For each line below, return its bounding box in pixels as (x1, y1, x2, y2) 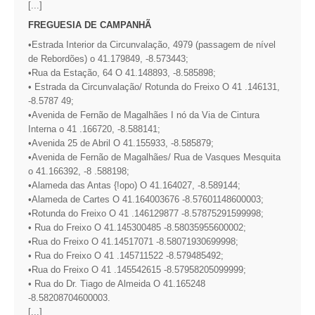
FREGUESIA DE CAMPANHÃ (28, 19, 151, 30)
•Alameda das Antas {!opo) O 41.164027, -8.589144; (28, 179, 240, 191)
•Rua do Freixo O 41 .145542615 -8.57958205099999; (28, 264, 246, 275)
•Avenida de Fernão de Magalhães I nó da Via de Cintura (28, 109, 259, 120)
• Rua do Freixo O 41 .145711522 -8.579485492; (28, 250, 224, 261)
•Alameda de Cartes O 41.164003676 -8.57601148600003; (28, 193, 264, 205)
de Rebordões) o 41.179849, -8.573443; (28, 53, 188, 64)
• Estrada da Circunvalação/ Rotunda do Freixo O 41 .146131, (28, 81, 280, 92)
